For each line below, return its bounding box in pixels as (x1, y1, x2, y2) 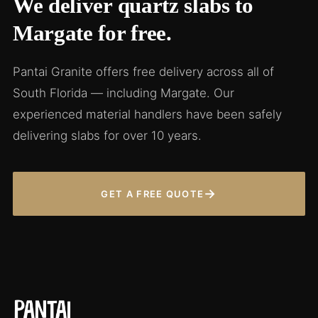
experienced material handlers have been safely (13, 107, 282, 121)
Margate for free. (13, 21, 172, 45)
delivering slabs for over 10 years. (13, 128, 202, 143)
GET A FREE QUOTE (101, 188, 204, 199)
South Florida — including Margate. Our (13, 86, 234, 100)
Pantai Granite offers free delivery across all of (13, 65, 274, 79)
